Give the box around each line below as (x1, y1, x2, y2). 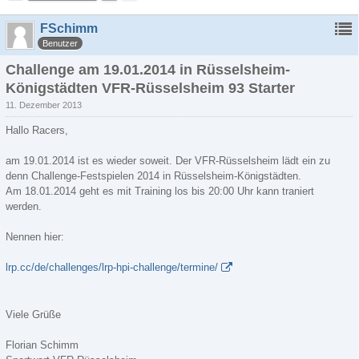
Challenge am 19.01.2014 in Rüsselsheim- (6, 62, 290, 78)
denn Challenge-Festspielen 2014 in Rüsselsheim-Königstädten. (6, 170, 301, 182)
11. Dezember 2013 (6, 100, 82, 110)
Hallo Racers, (6, 124, 68, 136)
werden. (6, 200, 42, 212)
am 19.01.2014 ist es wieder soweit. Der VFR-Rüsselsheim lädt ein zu (6, 155, 330, 167)
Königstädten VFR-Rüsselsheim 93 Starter (6, 80, 295, 96)
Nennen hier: (6, 231, 64, 243)
